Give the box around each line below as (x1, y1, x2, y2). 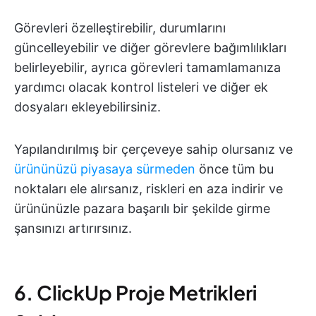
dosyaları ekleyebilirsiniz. (14, 99, 161, 115)
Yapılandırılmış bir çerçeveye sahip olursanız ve (14, 142, 293, 157)
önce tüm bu (195, 162, 274, 177)
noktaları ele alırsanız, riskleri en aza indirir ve (14, 181, 283, 197)
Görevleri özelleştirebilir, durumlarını (14, 20, 226, 36)
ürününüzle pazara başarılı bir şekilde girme (14, 201, 270, 217)
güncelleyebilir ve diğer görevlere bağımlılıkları (14, 40, 286, 56)
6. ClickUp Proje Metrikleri (14, 280, 257, 305)
